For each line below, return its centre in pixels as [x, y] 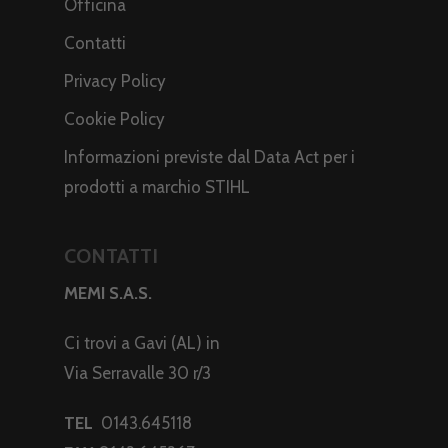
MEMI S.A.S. [108, 293]
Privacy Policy [115, 81]
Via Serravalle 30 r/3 [137, 373]
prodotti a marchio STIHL [157, 187]
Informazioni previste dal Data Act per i [209, 157]
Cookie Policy [114, 119]
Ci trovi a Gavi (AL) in [142, 343]
